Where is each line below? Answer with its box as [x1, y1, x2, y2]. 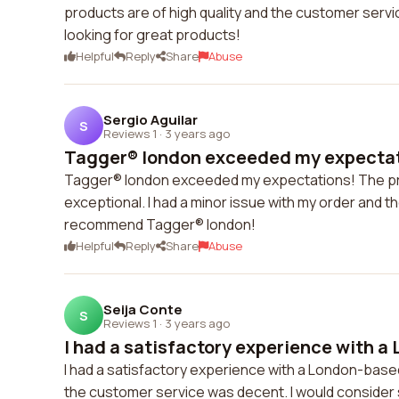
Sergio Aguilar [103, 110, 198, 129]
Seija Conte [103, 299, 183, 319]
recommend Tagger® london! [64, 215, 256, 234]
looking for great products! [64, 25, 240, 45]
